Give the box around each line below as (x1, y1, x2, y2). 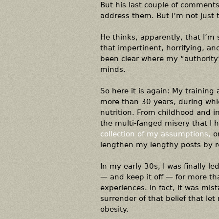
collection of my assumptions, (100, 130, 211, 138)
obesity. (100, 205, 129, 213)
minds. (100, 65, 126, 73)
